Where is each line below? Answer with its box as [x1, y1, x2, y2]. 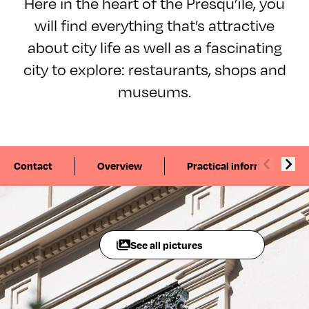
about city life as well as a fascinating [27, 36, 282, 57]
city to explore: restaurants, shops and [23, 58, 286, 79]
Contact [14, 159, 52, 172]
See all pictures [130, 238, 203, 252]
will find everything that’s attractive [34, 14, 275, 35]
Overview [97, 159, 142, 172]
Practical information [187, 159, 288, 172]
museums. [118, 80, 191, 101]
